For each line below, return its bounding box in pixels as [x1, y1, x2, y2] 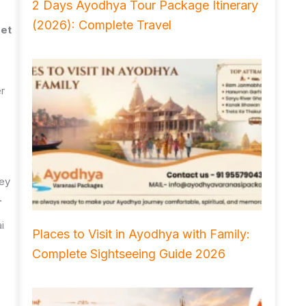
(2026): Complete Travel [31, 17, 171, 32]
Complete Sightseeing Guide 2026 [31, 246, 225, 261]
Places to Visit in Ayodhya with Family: [31, 226, 250, 241]
